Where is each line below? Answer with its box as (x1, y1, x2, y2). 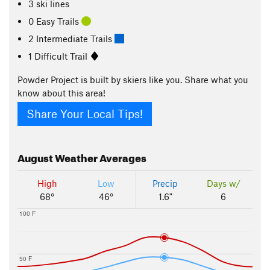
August (17, 148, 53, 165)
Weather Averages (53, 148, 146, 165)
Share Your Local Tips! (27, 107, 143, 121)
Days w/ (206, 178, 240, 189)
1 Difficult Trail (28, 50, 90, 61)
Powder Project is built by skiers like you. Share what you (17, 74, 248, 85)
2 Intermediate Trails (28, 33, 115, 44)
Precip (152, 178, 178, 189)
